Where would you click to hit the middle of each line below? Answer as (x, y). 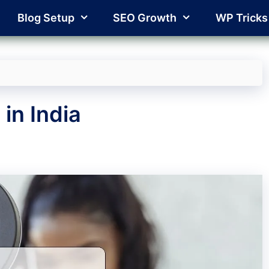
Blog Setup (46, 18)
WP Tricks (241, 18)
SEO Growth (145, 18)
